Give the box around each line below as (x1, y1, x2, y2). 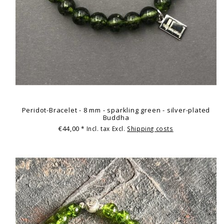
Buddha (102, 113, 129, 122)
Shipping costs (127, 124, 173, 132)
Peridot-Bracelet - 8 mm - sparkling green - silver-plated (21, 105, 210, 115)
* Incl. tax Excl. (81, 124, 127, 132)
